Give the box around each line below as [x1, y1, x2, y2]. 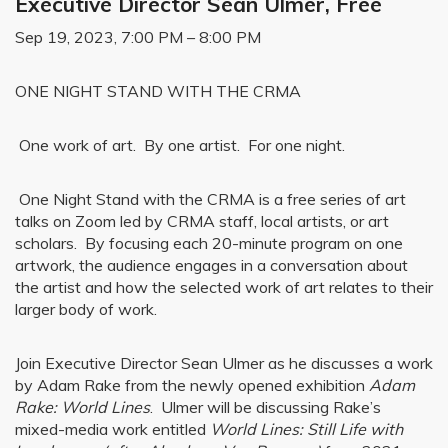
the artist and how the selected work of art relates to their [15, 277, 433, 297]
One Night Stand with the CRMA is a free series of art [15, 189, 406, 209]
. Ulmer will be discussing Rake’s [150, 397, 381, 417]
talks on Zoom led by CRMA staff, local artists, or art [15, 211, 389, 231]
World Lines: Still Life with [210, 419, 403, 439]
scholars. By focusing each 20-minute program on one [15, 233, 403, 253]
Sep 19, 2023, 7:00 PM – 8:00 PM [15, 27, 261, 47]
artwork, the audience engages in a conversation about [15, 255, 408, 275]
